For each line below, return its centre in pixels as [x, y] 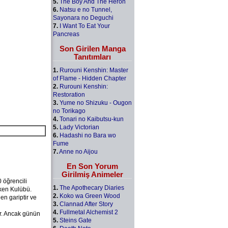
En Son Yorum [92, 166]
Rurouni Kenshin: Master [94, 70]
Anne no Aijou [78, 151]
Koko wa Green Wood [90, 196]
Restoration [69, 94]
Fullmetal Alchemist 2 [89, 212]
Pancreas [66, 34]
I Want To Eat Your [85, 26]
